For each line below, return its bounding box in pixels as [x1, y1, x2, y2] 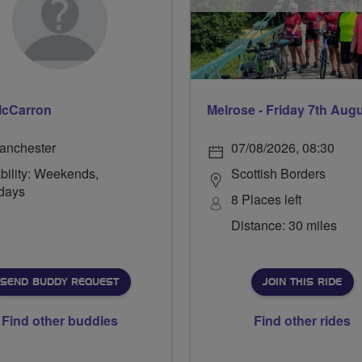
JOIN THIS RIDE [262, 277, 342, 287]
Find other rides [254, 311, 351, 330]
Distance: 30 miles [231, 216, 337, 234]
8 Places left [231, 190, 301, 208]
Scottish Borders [231, 164, 326, 183]
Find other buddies [2, 311, 118, 330]
